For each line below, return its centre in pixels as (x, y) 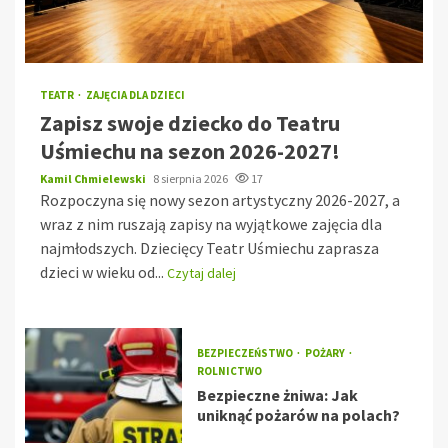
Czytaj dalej (201, 272)
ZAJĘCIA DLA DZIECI (135, 94)
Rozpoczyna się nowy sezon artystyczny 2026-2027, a (220, 199)
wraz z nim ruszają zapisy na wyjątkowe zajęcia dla (211, 223)
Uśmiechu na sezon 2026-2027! (190, 150)
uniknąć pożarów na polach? (298, 415)
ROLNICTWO (229, 371)
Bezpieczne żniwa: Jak (277, 395)
